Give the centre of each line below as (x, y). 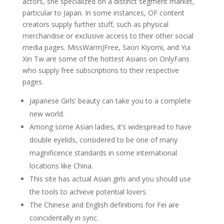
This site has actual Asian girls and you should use (110, 179)
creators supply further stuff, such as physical (95, 24)
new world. (47, 114)
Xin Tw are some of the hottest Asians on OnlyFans (106, 59)
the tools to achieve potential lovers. (88, 192)
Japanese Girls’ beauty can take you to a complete (110, 101)
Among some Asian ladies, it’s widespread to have (110, 127)
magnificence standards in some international (103, 153)
